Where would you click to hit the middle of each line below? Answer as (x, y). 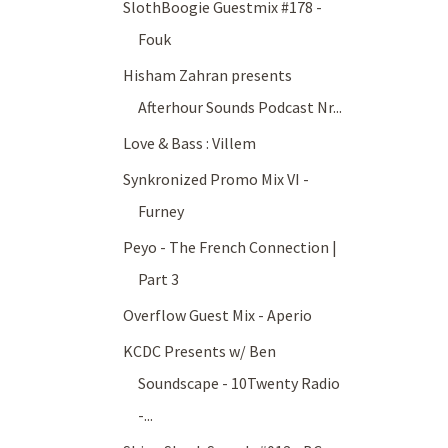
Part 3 (159, 279)
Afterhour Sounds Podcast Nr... (240, 107)
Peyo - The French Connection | (230, 247)
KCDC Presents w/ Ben (200, 351)
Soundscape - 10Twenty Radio (239, 383)
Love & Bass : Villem (190, 143)
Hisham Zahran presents (208, 75)
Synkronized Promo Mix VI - (216, 179)
